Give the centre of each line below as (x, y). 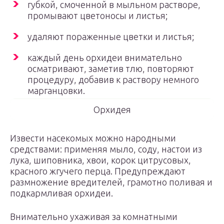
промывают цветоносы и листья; (97, 15)
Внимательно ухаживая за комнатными (94, 216)
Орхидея (112, 109)
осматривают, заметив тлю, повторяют (111, 68)
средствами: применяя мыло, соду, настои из (106, 149)
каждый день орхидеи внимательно (105, 57)
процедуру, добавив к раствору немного (113, 79)
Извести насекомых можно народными (93, 138)
